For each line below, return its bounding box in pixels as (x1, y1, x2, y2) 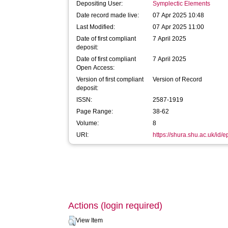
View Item (76, 217, 103, 224)
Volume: (76, 120, 99, 127)
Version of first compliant (76, 76, 144, 83)
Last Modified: (76, 23, 116, 31)
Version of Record (153, 76, 203, 83)
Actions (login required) (68, 201, 163, 211)
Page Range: (76, 108, 113, 115)
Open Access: (76, 64, 115, 71)
